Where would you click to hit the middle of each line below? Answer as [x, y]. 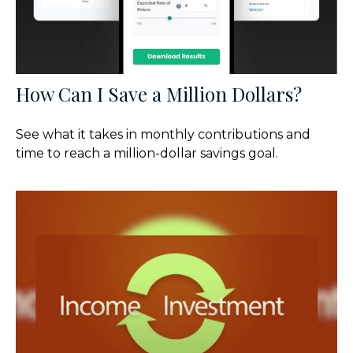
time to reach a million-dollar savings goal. [147, 154]
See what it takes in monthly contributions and [163, 135]
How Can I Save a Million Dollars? [159, 94]
